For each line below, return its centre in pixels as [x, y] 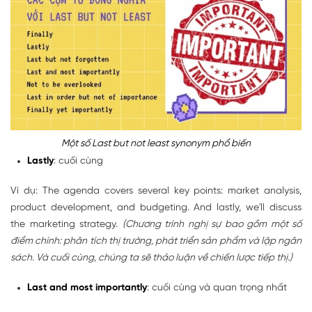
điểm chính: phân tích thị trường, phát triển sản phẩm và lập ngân [156, 242]
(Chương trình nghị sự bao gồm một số [212, 225]
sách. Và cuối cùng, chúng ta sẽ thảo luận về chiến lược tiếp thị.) [151, 258]
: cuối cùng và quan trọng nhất [217, 288]
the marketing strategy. [67, 225]
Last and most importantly [87, 288]
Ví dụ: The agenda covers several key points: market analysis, [156, 192]
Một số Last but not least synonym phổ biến [156, 144]
